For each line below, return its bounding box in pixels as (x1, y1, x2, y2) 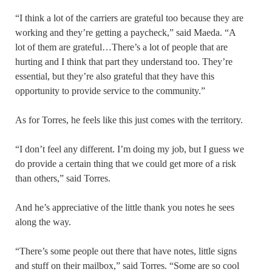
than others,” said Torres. (15, 173, 110, 184)
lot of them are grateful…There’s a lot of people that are (15, 42, 228, 53)
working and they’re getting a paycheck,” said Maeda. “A (15, 27, 236, 38)
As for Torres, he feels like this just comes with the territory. (15, 115, 243, 126)
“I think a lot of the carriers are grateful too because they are (15, 13, 243, 24)
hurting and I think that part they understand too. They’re (15, 56, 233, 67)
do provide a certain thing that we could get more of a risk (15, 158, 236, 169)
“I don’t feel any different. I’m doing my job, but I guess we (15, 144, 244, 155)
